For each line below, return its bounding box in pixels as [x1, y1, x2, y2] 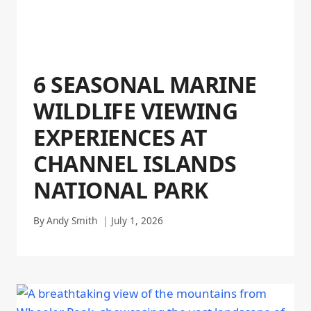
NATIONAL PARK [33, 175, 208, 205]
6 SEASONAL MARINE [33, 69, 257, 100]
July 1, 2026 [111, 213, 164, 227]
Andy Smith [47, 213, 98, 227]
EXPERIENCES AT [33, 122, 208, 153]
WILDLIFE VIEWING [33, 96, 238, 126]
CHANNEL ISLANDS [33, 149, 237, 179]
